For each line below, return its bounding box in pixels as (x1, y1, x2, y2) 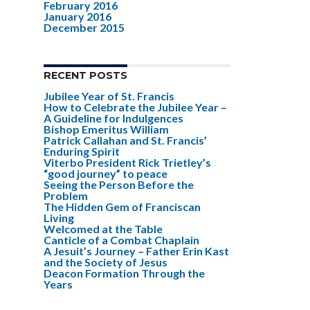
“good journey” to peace (44, 167, 167, 180)
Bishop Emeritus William (44, 122, 169, 136)
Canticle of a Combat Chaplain (44, 233, 199, 246)
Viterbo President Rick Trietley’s (44, 156, 211, 169)
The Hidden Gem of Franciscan (44, 200, 201, 213)
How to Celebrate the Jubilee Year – (44, 100, 227, 113)
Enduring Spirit (44, 145, 120, 158)
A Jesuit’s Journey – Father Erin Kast (44, 244, 229, 257)
